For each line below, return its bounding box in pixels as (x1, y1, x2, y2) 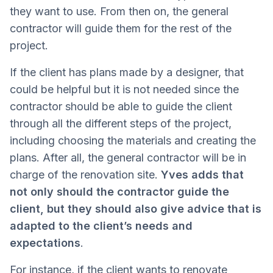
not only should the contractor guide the (10, 185, 229, 199)
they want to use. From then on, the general (10, 5, 229, 18)
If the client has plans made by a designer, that (10, 66, 244, 79)
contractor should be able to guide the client (10, 100, 232, 113)
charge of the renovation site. (10, 168, 161, 182)
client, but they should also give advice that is (10, 202, 261, 216)
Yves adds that (161, 168, 244, 182)
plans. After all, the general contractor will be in (10, 151, 246, 165)
